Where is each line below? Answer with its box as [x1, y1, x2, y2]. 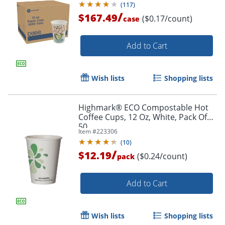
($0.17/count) [142, 13, 192, 25]
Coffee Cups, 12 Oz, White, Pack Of [78, 111, 207, 123]
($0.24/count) [137, 151, 187, 162]
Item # [78, 127, 96, 136]
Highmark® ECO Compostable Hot [78, 102, 208, 114]
